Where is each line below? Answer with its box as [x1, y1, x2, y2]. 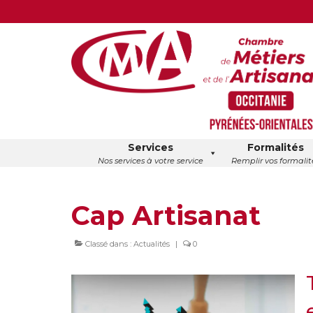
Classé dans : [83, 238, 133, 249]
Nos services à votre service [97, 156, 203, 166]
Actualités [133, 238, 170, 249]
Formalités [247, 141, 304, 154]
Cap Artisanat [71, 198, 261, 232]
